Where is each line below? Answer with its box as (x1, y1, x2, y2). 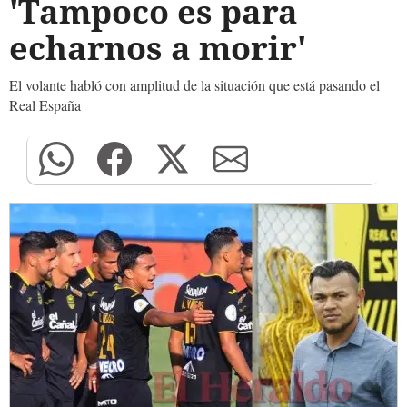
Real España (9, 95, 81, 114)
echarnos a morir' (9, 25, 323, 70)
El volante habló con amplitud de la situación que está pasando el (9, 75, 380, 94)
